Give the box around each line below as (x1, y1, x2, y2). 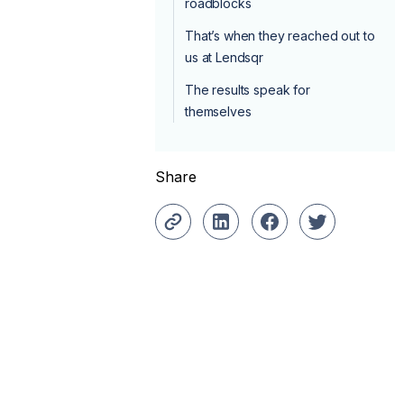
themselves (185, 103, 252, 119)
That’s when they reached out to (185, 27, 375, 43)
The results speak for (185, 81, 310, 97)
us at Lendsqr (185, 49, 264, 65)
